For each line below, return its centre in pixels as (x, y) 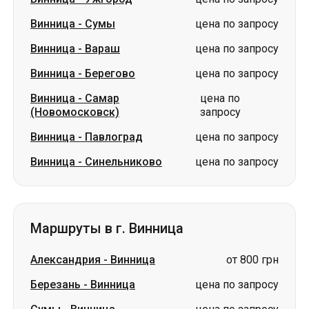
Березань (56, 285)
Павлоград (114, 137)
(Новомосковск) (75, 112)
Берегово (110, 73)
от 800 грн (252, 260)
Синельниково (123, 162)
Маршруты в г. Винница (107, 228)
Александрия (66, 260)
